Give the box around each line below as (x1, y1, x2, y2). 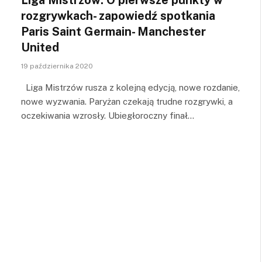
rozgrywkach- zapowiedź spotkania (21, 8, 215, 23)
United (21, 40, 59, 54)
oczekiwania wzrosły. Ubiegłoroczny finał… (21, 110, 194, 120)
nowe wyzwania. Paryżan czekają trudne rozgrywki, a (21, 96, 233, 106)
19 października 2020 (21, 61, 93, 70)
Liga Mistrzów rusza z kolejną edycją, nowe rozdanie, (21, 82, 240, 92)
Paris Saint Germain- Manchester (21, 24, 206, 39)
